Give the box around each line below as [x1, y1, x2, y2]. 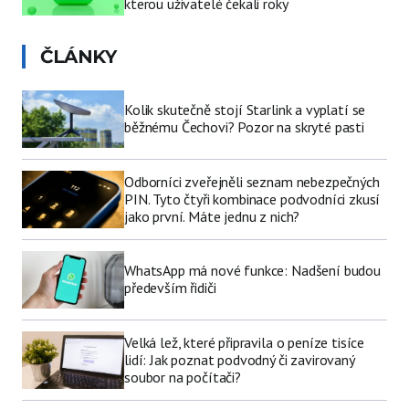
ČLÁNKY [40, 45, 116, 68]
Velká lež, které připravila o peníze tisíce [124, 333, 365, 352]
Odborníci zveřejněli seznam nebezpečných [124, 172, 380, 191]
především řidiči [124, 278, 216, 298]
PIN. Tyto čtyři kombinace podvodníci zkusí [124, 189, 381, 208]
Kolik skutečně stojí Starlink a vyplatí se [124, 100, 366, 120]
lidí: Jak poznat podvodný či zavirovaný [124, 351, 354, 370]
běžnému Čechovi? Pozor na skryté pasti [124, 118, 364, 137]
